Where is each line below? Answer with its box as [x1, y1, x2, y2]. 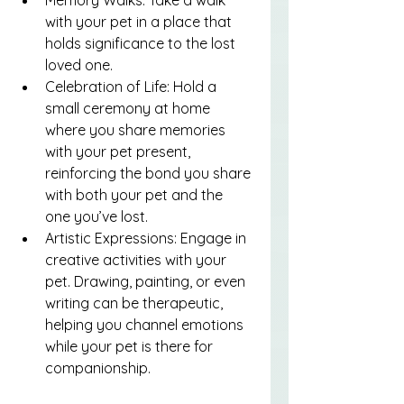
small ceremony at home [45, 98, 214, 117]
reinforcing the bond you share [45, 163, 254, 182]
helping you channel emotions [45, 315, 247, 334]
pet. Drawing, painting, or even [45, 271, 249, 290]
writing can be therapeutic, [45, 293, 226, 312]
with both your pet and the [45, 185, 226, 204]
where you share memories [45, 120, 229, 139]
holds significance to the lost [45, 33, 239, 52]
